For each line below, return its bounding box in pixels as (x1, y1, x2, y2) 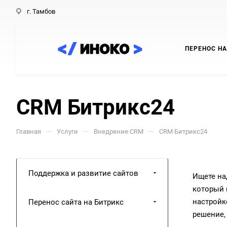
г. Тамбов (27, 8, 55, 15)
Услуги (57, 128, 78, 135)
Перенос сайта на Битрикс (28, 198, 124, 207)
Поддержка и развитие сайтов (28, 169, 138, 178)
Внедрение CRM (94, 128, 143, 135)
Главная (16, 128, 41, 135)
